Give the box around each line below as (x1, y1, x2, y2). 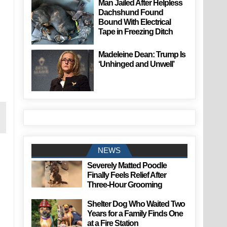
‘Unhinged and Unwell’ (98, 60, 175, 69)
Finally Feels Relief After (87, 171, 166, 180)
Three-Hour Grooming (87, 180, 162, 190)
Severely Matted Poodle (87, 161, 167, 170)
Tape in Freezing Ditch (98, 27, 173, 36)
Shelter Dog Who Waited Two (87, 200, 185, 209)
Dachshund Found (98, 8, 164, 17)
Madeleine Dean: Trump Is (98, 50, 186, 59)
